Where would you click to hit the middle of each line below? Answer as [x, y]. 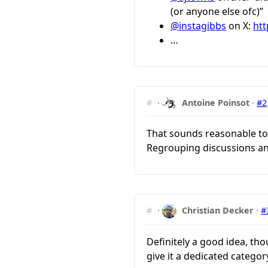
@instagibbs [198, 25]
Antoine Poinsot [216, 102]
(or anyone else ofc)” [217, 11]
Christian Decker [218, 211]
